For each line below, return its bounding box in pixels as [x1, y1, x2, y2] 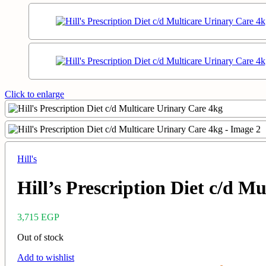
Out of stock [17, 232, 64, 242]
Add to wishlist [17, 252, 74, 262]
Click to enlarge [5, 89, 64, 99]
